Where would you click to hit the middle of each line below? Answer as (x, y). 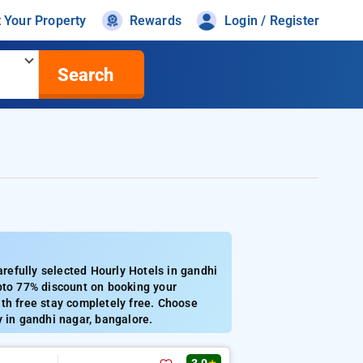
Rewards (156, 20)
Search (85, 75)
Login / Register (272, 20)
